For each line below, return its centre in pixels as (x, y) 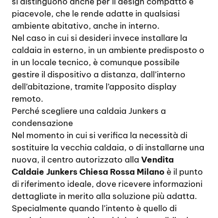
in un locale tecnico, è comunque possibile (96, 62)
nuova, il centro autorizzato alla (76, 160)
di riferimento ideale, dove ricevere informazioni (107, 184)
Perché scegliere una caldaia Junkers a (89, 111)
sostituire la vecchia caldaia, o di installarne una (108, 147)
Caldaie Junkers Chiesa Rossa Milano (88, 172)
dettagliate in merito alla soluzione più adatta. (104, 196)
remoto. (27, 99)
